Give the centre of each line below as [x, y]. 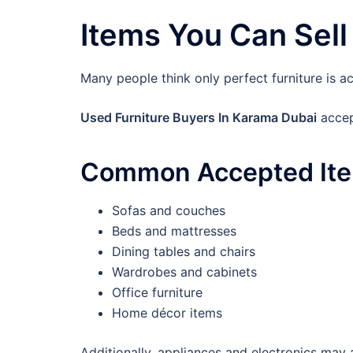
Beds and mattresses [174, 230]
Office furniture [157, 292]
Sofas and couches [169, 210]
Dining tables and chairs [184, 251]
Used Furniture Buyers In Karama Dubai [199, 117]
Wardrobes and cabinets [184, 271]
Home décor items [167, 312]
